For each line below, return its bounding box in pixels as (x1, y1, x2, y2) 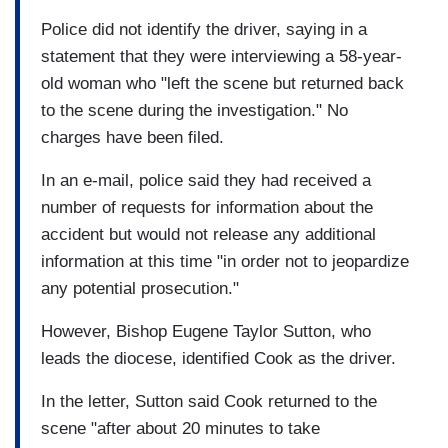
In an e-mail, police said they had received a (41, 170, 371, 190)
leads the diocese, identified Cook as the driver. (41, 348, 396, 368)
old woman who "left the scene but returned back (41, 73, 404, 93)
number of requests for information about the (41, 197, 373, 217)
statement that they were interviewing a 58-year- (41, 46, 402, 66)
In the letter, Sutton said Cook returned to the (41, 391, 377, 411)
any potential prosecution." (41, 278, 239, 298)
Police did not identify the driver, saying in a (41, 19, 367, 39)
